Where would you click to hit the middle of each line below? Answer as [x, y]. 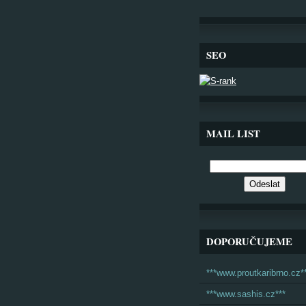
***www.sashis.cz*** [246, 294]
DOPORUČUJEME [249, 241]
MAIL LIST [233, 134]
